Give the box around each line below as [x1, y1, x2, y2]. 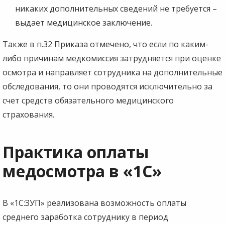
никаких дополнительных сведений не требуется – [15, 3, 217, 14]
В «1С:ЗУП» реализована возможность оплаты [3, 197, 186, 208]
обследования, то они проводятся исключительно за [3, 80, 212, 92]
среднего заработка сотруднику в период [3, 211, 168, 222]
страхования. [3, 108, 54, 120]
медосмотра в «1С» [3, 160, 162, 182]
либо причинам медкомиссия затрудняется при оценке [3, 52, 221, 64]
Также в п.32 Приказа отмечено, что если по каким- [3, 38, 208, 50]
